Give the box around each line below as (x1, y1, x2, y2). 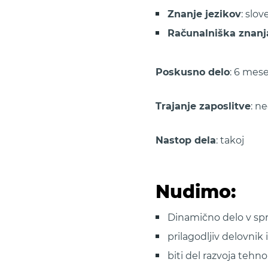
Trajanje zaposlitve (156, 100, 251, 112)
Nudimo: (156, 181, 236, 203)
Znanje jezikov (167, 8, 241, 20)
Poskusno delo (156, 66, 230, 78)
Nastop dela (156, 135, 216, 146)
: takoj (216, 135, 244, 146)
